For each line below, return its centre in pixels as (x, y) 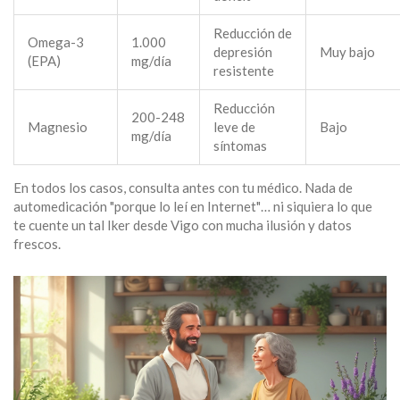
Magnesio (58, 127)
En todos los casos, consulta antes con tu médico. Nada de (183, 188)
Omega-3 (56, 42)
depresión (243, 52)
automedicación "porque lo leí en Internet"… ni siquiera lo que (193, 207)
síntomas (240, 146)
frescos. (37, 244)
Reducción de (253, 33)
